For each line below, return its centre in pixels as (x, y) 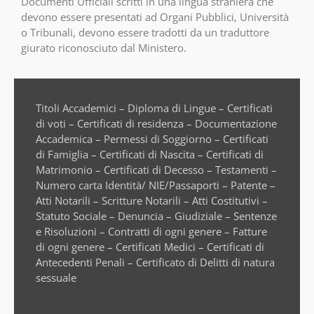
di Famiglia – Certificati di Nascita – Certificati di (150, 154)
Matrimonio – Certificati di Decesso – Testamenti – (156, 169)
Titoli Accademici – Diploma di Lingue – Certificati (154, 108)
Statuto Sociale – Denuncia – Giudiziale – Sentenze (156, 216)
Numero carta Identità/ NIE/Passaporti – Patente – (156, 185)
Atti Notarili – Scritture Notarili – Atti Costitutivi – (152, 200)
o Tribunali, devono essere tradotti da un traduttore (145, 33)
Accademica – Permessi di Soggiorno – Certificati (152, 138)
